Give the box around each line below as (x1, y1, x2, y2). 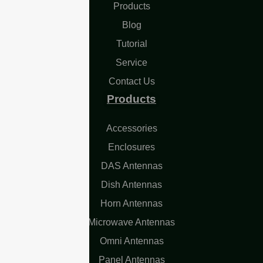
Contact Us (108, 76, 155, 86)
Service (116, 57, 147, 68)
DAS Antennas (100, 160, 163, 171)
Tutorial (116, 38, 147, 49)
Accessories (106, 123, 157, 133)
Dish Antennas (101, 179, 162, 190)
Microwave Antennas (88, 217, 175, 227)
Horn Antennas (100, 198, 163, 208)
